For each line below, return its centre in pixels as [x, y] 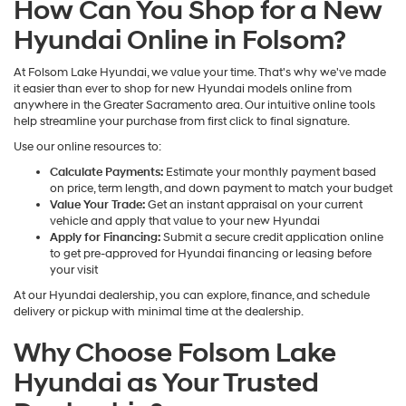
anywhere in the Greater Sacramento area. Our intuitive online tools [194, 106]
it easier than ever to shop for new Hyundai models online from [183, 89]
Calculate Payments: [106, 173]
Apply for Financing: [105, 238]
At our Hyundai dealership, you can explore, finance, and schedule [192, 296]
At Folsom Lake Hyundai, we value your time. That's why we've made [200, 73]
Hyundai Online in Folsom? [180, 41]
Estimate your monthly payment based [270, 173]
